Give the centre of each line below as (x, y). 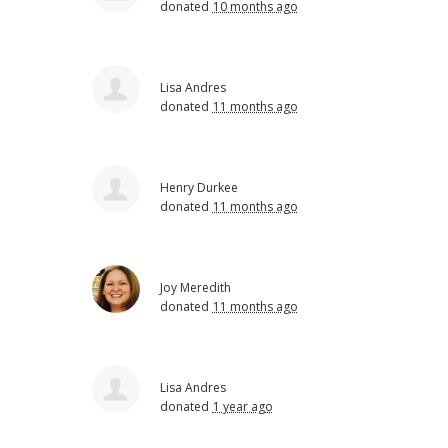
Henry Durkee (199, 187)
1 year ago (242, 406)
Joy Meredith (196, 287)
